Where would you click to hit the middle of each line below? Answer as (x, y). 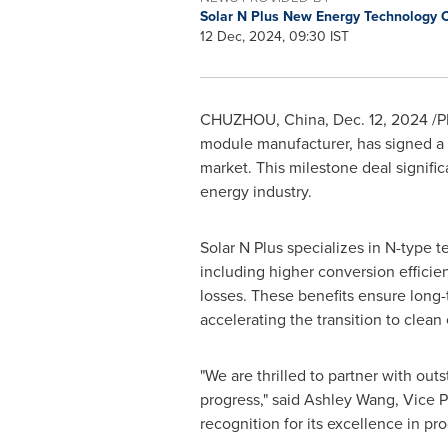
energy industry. (255, 191)
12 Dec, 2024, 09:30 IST (274, 36)
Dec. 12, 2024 (380, 119)
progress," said (251, 399)
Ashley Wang (349, 399)
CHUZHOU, (241, 119)
